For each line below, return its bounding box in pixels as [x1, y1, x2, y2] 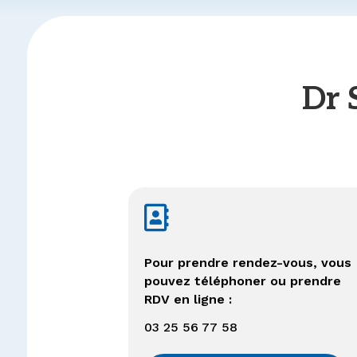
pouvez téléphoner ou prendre [144, 273, 342, 288]
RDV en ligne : [144, 291, 233, 307]
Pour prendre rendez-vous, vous [144, 254, 352, 270]
